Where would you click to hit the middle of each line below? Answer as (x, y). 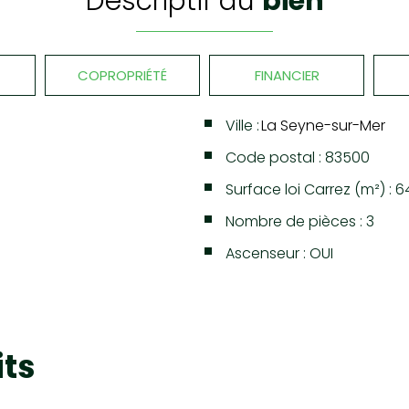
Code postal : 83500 (298, 157)
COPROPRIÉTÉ (122, 75)
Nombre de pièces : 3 (300, 221)
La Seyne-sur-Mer (323, 126)
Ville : (242, 126)
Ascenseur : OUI (279, 253)
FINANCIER (287, 75)
